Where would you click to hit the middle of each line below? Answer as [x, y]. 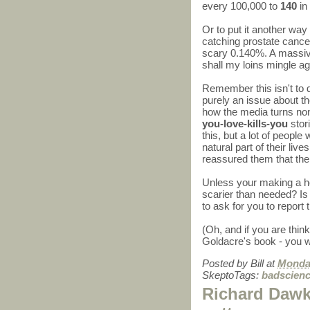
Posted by [226, 264]
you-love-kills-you [245, 124]
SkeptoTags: [232, 275]
